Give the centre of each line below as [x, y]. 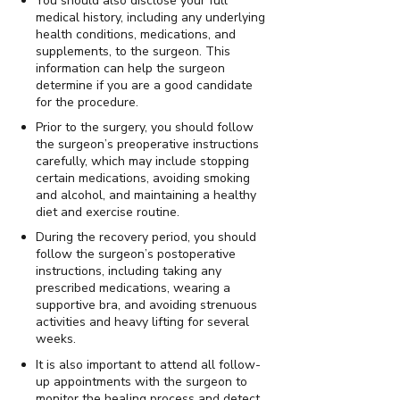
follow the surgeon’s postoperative [136, 254]
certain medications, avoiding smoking [143, 179]
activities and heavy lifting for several [142, 322]
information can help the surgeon [130, 69]
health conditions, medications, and [136, 35]
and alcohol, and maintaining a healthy [146, 196]
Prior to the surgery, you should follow [145, 128]
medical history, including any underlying [150, 18]
